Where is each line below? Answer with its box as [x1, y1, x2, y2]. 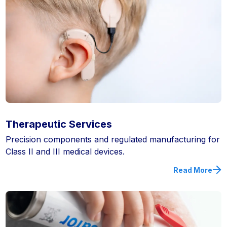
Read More [173, 165, 212, 174]
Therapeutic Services [6, 118, 112, 130]
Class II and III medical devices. [6, 146, 125, 157]
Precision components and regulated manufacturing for [6, 134, 220, 144]
